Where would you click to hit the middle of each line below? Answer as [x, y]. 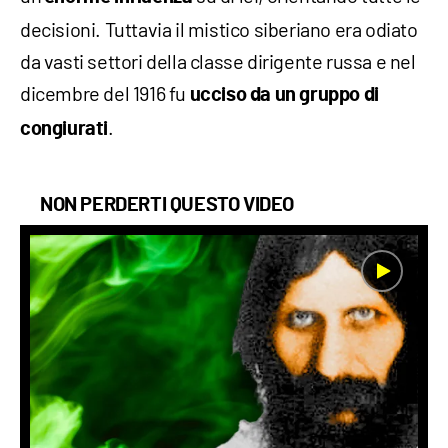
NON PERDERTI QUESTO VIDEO [167, 205]
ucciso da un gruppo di [284, 95]
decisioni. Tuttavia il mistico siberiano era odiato [219, 29]
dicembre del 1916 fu [105, 93]
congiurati [64, 129]
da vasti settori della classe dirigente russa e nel [218, 61]
